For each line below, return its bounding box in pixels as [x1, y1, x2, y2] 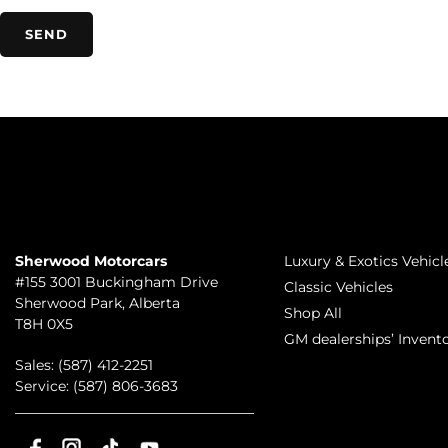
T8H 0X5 [15, 315, 73, 334]
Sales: [15, 356, 58, 375]
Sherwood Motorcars [15, 252, 167, 271]
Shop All [283, 304, 342, 323]
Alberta [129, 294, 180, 313]
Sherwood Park [15, 294, 122, 313]
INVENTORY [283, 189, 385, 209]
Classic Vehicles [283, 278, 393, 297]
